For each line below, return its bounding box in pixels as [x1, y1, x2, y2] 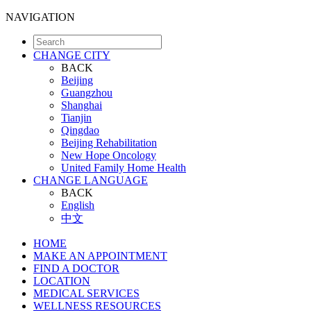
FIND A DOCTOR [33, 262, 119, 274]
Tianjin [61, 112, 92, 124]
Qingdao [61, 124, 99, 136]
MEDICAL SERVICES [33, 287, 140, 299]
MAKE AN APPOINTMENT [33, 250, 167, 262]
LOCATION [33, 275, 90, 287]
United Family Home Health [61, 162, 186, 174]
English [61, 199, 94, 211]
